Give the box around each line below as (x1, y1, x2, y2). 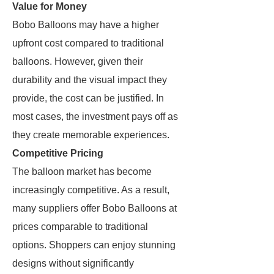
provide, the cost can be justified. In (12, 93, 164, 103)
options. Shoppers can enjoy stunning (12, 240, 176, 250)
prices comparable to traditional (12, 221, 148, 232)
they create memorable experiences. (12, 130, 169, 140)
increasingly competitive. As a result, (12, 185, 169, 195)
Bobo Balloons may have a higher (12, 20, 159, 30)
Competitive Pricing (12, 148, 103, 158)
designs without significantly (12, 258, 134, 268)
